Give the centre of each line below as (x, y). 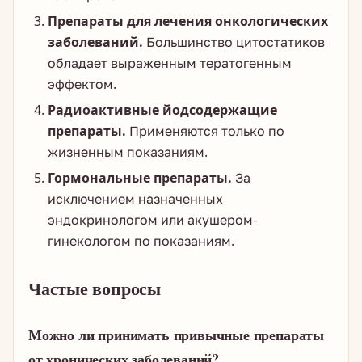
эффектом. (82, 84)
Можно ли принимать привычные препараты (177, 334)
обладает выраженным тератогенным (170, 63)
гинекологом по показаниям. (141, 241)
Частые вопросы (95, 288)
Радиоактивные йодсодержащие (162, 110)
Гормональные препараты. (140, 178)
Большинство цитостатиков (234, 42)
